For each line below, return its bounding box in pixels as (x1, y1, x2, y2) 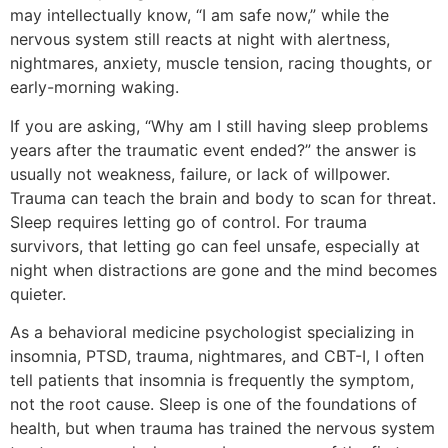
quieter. (10, 283, 66, 304)
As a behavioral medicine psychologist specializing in (10, 322, 414, 343)
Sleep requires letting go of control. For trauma (10, 211, 367, 232)
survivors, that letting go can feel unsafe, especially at (10, 235, 420, 256)
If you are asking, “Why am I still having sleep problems (10, 115, 428, 136)
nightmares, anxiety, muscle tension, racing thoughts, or (10, 53, 432, 74)
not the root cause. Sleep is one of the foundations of (10, 394, 417, 415)
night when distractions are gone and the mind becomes (10, 259, 437, 280)
